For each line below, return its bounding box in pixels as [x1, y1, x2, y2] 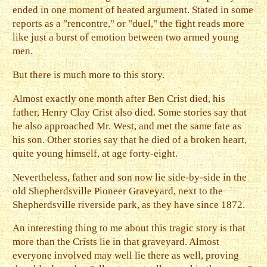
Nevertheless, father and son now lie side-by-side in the [13, 171, 247, 183]
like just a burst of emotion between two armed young [13, 32, 240, 44]
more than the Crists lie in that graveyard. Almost [13, 236, 220, 248]
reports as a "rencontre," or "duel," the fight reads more [13, 18, 245, 30]
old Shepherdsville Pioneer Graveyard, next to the [13, 185, 223, 197]
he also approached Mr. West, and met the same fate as [13, 120, 242, 132]
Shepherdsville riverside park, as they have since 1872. [13, 198, 246, 210]
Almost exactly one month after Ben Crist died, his [13, 92, 226, 104]
